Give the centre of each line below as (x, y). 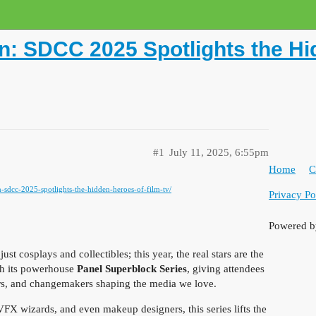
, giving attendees (226, 269)
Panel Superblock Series (132, 269)
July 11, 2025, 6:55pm (219, 152)
